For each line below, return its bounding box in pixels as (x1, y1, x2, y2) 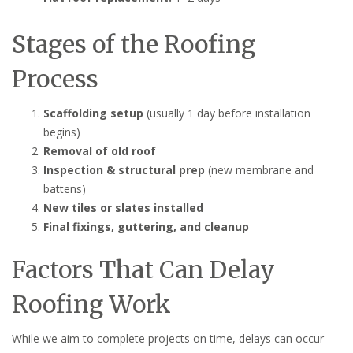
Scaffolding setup (43, 105, 143, 121)
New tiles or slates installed (43, 199, 203, 215)
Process (12, 63, 98, 94)
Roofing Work (12, 288, 171, 319)
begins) (43, 124, 80, 139)
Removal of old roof (43, 143, 156, 158)
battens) (43, 180, 86, 196)
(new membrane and (205, 162, 314, 177)
